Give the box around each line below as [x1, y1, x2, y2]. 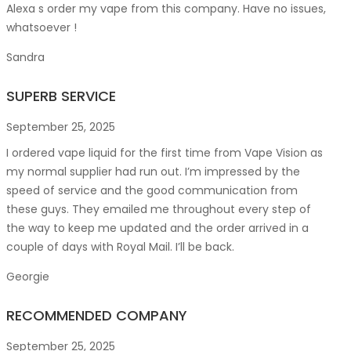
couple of [6, 238, 59, 255]
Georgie [6, 268, 49, 284]
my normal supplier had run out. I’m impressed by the [6, 163, 300, 179]
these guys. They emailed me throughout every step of [6, 201, 311, 217]
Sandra [6, 49, 45, 65]
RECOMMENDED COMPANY [6, 305, 187, 325]
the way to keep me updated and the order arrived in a [6, 219, 309, 236]
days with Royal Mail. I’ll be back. [59, 238, 234, 255]
